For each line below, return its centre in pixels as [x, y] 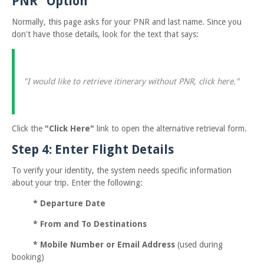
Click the [28, 128]
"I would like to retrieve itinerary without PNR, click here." [131, 81]
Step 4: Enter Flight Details [93, 149]
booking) [28, 257]
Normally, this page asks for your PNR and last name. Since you [127, 22]
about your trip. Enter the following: [77, 183]
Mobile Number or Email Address [108, 245]
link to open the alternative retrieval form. [171, 128]
